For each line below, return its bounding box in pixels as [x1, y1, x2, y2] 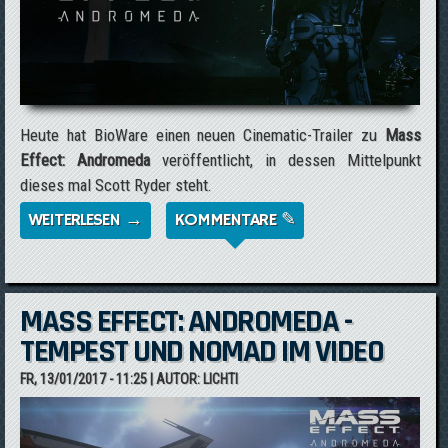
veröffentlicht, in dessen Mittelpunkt [150, 150, 421, 170]
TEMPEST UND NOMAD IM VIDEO [20, 331, 384, 372]
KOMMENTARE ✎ [174, 209, 295, 231]
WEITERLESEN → [28, 209, 143, 231]
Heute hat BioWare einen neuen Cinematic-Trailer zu [20, 125, 385, 145]
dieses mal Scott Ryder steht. [20, 175, 213, 195]
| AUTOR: [147, 371, 204, 387]
